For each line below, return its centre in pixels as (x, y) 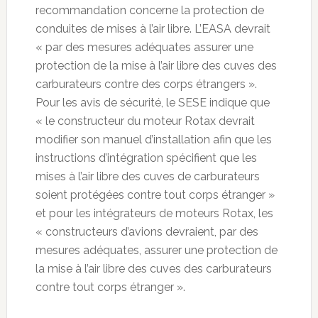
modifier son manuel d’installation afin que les (153, 139)
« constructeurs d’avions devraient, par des (147, 231)
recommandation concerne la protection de (149, 10)
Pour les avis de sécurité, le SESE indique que (152, 102)
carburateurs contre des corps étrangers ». (146, 84)
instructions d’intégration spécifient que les (146, 158)
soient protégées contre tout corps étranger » (155, 194)
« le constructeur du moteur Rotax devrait (145, 121)
